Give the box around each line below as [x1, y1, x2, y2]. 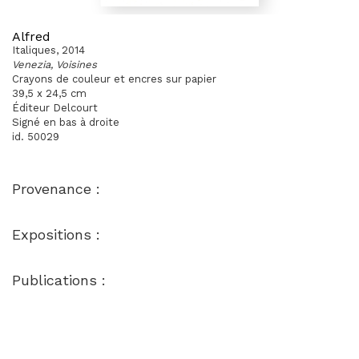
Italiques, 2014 [12, 44, 85, 56]
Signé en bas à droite [12, 116, 119, 128]
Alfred [12, 29, 50, 44]
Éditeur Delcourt [12, 102, 98, 114]
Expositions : [12, 226, 100, 243]
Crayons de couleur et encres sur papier [12, 73, 216, 85]
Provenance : [12, 180, 100, 197]
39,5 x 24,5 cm [12, 87, 87, 99]
